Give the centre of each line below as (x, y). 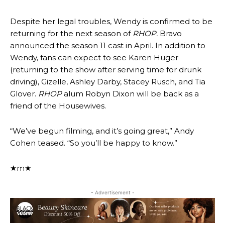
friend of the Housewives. (58, 106)
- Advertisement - (113, 192)
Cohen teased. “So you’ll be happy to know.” (94, 143)
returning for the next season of (71, 33)
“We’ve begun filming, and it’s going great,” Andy (102, 131)
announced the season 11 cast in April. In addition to (108, 45)
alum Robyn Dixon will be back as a (130, 94)
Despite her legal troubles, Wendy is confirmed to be (111, 21)
